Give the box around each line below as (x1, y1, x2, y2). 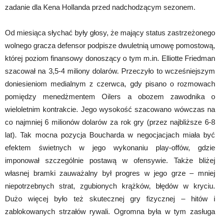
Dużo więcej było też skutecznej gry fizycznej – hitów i (5, 194, 215, 203)
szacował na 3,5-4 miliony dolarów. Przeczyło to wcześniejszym (5, 66, 215, 75)
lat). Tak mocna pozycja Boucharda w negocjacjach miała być (5, 130, 215, 139)
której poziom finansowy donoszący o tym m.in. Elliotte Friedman (5, 54, 215, 62)
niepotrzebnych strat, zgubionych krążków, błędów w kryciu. (5, 181, 215, 190)
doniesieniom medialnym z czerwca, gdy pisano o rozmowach (5, 79, 215, 88)
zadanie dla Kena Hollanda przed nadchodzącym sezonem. (5, 2, 195, 11)
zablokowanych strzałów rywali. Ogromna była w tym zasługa (5, 207, 215, 216)
